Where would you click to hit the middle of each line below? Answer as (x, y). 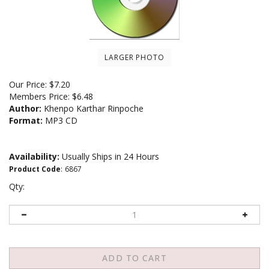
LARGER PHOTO (134, 57)
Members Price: (41, 96)
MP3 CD (60, 120)
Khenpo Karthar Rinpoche (92, 108)
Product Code (35, 169)
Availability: (34, 156)
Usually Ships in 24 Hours (109, 156)
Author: (25, 108)
